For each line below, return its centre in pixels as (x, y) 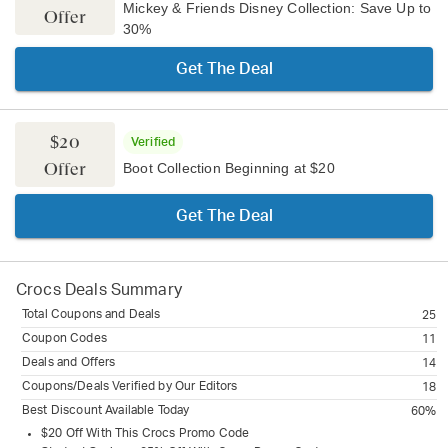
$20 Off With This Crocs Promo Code (145, 433)
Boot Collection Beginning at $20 (229, 168)
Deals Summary (121, 290)
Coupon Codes (64, 338)
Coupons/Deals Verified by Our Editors (130, 386)
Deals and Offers (69, 362)
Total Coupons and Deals (91, 314)
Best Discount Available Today (106, 410)
